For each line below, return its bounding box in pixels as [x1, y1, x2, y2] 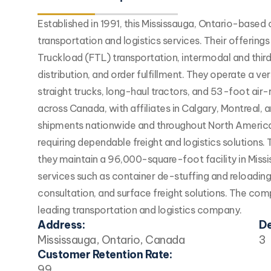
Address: [38, 217, 85, 232]
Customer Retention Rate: [38, 247, 172, 261]
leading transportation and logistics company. [38, 203, 242, 216]
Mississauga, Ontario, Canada [38, 232, 184, 247]
